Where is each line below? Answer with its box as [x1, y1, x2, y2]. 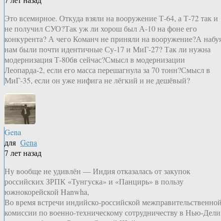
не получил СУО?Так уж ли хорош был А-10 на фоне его [4, 23, 197, 34]
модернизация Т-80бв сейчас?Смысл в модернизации [4, 54, 185, 65]
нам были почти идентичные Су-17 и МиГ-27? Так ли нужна [4, 44, 211, 55]
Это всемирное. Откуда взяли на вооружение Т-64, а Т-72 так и [4, 13, 218, 24]
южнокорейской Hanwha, [4, 186, 89, 197]
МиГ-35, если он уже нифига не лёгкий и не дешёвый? [4, 75, 190, 86]
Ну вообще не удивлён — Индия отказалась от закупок [4, 166, 190, 177]
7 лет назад [4, 147, 41, 158]
